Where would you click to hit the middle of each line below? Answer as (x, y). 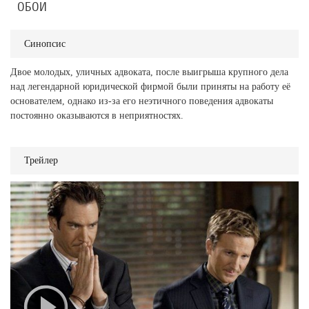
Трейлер (41, 161)
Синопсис (45, 44)
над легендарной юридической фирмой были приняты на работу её (150, 87)
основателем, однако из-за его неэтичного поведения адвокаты (142, 101)
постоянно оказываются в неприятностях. (97, 116)
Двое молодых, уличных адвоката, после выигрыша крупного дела (149, 72)
